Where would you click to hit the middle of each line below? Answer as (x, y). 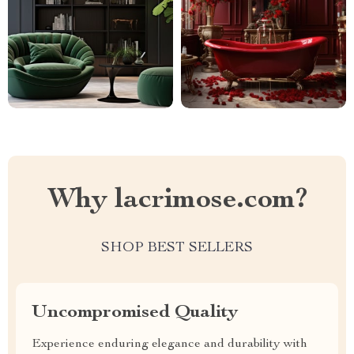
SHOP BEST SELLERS (177, 248)
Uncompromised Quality (135, 313)
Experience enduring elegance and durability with (169, 345)
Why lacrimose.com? (177, 201)
